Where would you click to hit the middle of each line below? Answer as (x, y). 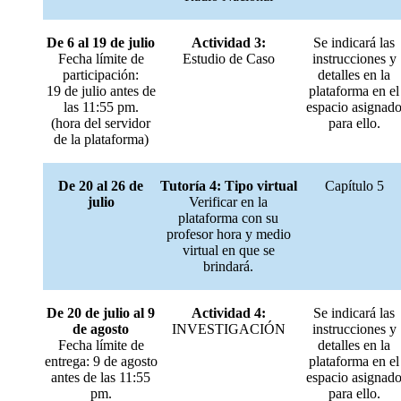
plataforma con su (228, 218)
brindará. (228, 267)
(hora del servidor (101, 124)
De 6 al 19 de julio (101, 43)
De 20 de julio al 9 (101, 313)
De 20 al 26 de (101, 186)
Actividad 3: (228, 43)
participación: (101, 75)
